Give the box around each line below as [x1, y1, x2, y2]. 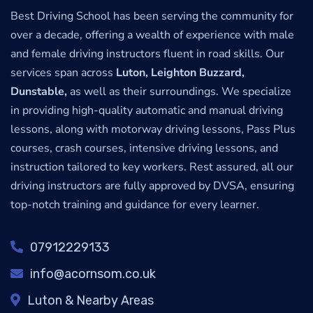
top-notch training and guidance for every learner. [10, 197, 259, 213]
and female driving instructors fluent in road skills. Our [10, 46, 284, 62]
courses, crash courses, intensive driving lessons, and [10, 140, 278, 156]
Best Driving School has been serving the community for [10, 8, 293, 24]
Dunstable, [10, 84, 67, 100]
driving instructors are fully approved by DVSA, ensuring [10, 178, 294, 194]
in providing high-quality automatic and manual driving [10, 103, 283, 119]
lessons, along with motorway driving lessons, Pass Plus [10, 122, 296, 138]
